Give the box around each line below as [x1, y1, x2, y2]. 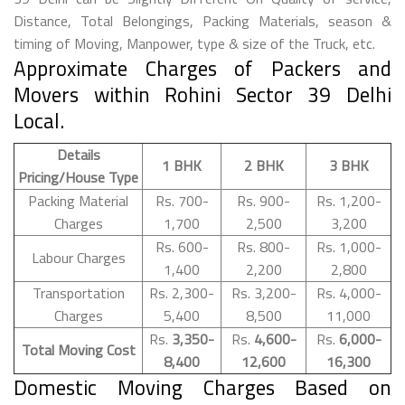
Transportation [32, 281, 125, 304]
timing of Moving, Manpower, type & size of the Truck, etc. [14, 32, 375, 54]
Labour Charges [31, 246, 126, 268]
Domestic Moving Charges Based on [14, 371, 391, 403]
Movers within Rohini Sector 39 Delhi [14, 78, 391, 110]
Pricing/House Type [18, 165, 138, 188]
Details [56, 143, 100, 165]
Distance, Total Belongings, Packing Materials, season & [14, 9, 391, 32]
